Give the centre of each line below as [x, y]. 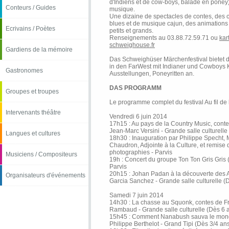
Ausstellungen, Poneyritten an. [152, 74]
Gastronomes [24, 71]
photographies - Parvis [141, 152]
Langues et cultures [33, 133]
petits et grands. [131, 31]
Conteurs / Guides [31, 8]
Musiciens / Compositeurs [41, 154]
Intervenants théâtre [33, 112]
